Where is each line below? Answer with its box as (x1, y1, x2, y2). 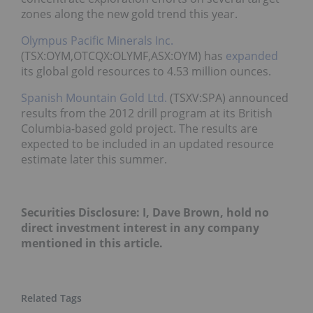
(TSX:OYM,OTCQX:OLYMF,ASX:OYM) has (21, 48, 226, 64)
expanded (226, 48, 278, 64)
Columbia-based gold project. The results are (21, 120, 258, 136)
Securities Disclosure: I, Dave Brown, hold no (21, 204, 269, 220)
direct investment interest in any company (21, 219, 259, 235)
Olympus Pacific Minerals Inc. (21, 32, 173, 48)
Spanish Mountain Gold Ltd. (21, 89, 167, 105)
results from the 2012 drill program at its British (21, 105, 272, 121)
